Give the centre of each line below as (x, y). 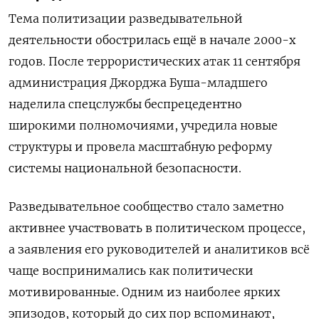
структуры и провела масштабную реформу (140, 147)
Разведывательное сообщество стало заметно (146, 207)
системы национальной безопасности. (125, 168)
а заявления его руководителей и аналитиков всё (159, 250)
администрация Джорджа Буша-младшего (138, 83)
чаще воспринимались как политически (131, 271)
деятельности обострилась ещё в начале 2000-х (152, 40)
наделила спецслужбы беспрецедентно (125, 104)
